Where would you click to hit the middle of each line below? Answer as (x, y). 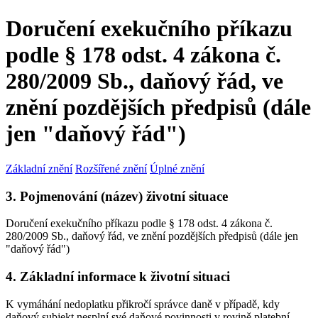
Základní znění (39, 168)
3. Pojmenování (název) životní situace (117, 196)
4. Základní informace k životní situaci (118, 277)
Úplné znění (177, 168)
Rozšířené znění (111, 168)
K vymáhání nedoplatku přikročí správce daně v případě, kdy (143, 304)
